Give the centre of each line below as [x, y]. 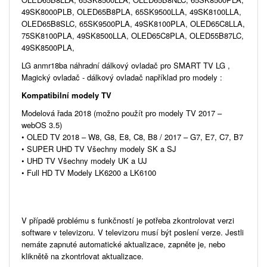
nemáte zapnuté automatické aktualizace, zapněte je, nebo [123, 244]
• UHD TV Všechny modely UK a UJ [84, 161]
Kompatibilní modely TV [66, 95]
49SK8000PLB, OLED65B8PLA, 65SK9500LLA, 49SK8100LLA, [131, 12]
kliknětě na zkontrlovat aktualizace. [84, 256]
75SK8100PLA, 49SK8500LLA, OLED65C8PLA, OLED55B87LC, [133, 36]
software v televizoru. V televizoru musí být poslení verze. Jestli [133, 232]
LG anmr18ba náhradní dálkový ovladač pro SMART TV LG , [126, 66]
